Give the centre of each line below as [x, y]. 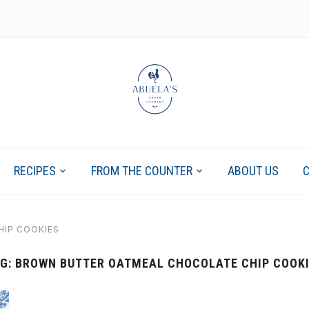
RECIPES [34, 170]
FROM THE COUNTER [141, 170]
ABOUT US [253, 170]
